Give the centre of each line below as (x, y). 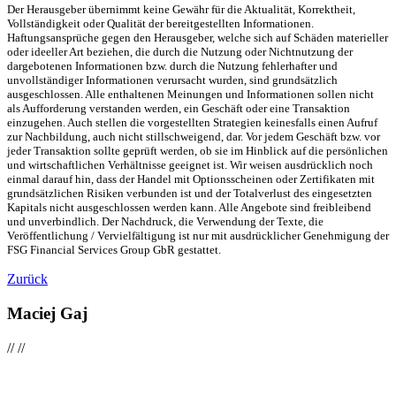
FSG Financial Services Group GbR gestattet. (114, 250)
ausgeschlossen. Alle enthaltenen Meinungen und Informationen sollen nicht (190, 95)
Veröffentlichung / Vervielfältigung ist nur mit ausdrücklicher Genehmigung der (198, 236)
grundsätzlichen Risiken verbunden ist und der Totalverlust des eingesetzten (190, 194)
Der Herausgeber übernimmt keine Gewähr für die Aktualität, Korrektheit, (181, 10)
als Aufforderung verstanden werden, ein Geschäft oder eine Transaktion (179, 109)
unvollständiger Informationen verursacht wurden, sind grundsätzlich (172, 80)
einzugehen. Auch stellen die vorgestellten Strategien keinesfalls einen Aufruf (192, 123)
